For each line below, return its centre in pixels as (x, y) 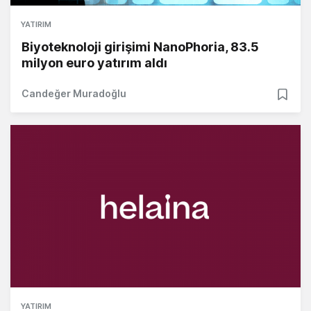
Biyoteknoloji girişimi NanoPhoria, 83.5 (140, 47)
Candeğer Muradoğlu (74, 94)
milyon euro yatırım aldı (94, 63)
